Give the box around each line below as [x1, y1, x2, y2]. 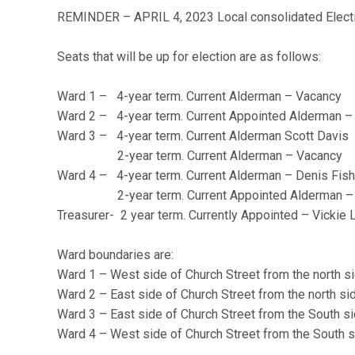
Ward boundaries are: [57, 247, 174, 262]
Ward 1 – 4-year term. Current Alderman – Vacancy [57, 89, 342, 104]
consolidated [250, 10, 323, 25]
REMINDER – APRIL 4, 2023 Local [57, 10, 250, 25]
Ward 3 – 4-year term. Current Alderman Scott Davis [57, 128, 349, 143]
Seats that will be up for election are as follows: [57, 49, 321, 64]
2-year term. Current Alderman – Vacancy [57, 148, 342, 163]
